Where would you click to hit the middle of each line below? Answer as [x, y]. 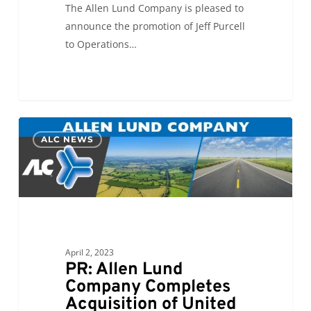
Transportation [52, 288]
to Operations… [101, 44]
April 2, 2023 [89, 252]
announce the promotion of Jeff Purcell [155, 26]
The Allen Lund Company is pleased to [154, 8]
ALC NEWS [67, 140]
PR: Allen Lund [124, 270]
